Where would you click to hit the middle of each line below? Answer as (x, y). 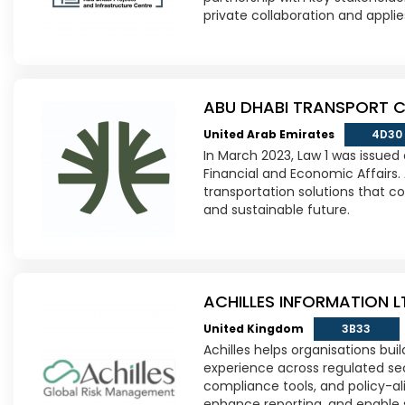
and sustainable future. (277, 209)
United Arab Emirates (270, 134)
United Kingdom (255, 328)
